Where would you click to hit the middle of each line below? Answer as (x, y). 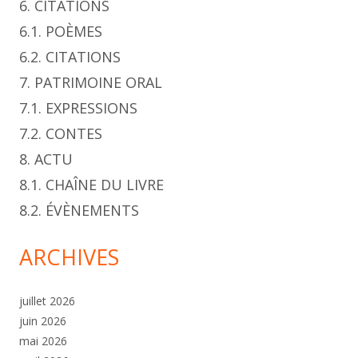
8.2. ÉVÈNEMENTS (79, 211)
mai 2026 (43, 341)
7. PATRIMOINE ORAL (91, 83)
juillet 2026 (47, 301)
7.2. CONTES (61, 134)
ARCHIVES (69, 257)
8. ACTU (46, 159)
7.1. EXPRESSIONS (78, 108)
